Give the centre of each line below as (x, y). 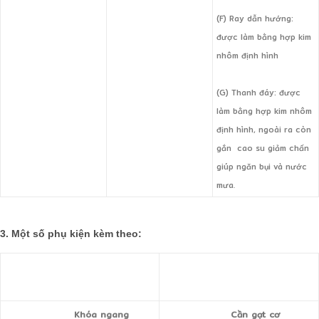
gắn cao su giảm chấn (263, 148)
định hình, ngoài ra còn (264, 130)
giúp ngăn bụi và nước (262, 167)
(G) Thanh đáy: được (258, 93)
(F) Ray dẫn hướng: (255, 19)
